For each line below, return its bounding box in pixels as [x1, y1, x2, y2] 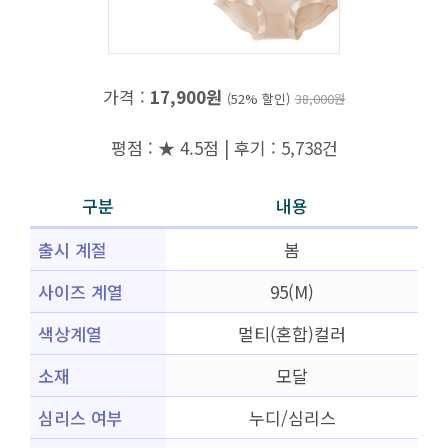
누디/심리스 [248, 405, 336, 430]
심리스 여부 [38, 405, 123, 430]
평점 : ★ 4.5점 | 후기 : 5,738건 [110, 134, 338, 160]
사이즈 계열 [38, 279, 123, 304]
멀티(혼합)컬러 [238, 321, 346, 346]
